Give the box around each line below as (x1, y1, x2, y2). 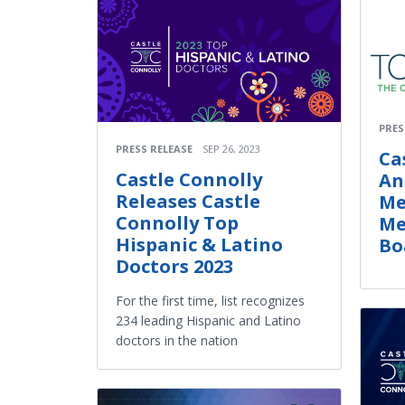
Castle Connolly (116, 167, 262, 193)
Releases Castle (116, 189, 260, 214)
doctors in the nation (116, 332, 238, 350)
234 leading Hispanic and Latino (116, 312, 301, 330)
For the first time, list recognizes (116, 292, 305, 310)
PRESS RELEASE (116, 142, 193, 156)
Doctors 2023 (116, 254, 233, 279)
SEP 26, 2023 (202, 142, 260, 156)
